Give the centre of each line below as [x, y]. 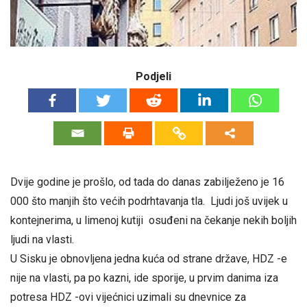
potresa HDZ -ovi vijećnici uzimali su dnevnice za [128, 297]
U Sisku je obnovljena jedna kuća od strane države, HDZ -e [149, 259]
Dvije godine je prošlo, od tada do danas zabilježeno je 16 [147, 182]
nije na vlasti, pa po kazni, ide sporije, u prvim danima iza [144, 278]
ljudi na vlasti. [42, 240]
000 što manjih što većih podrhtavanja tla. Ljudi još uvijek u [149, 201]
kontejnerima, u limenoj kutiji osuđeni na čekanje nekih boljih [153, 221]
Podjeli [153, 77]
